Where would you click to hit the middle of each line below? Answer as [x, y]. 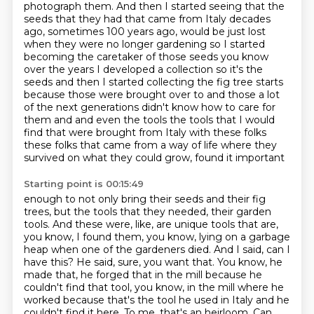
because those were [75, 95]
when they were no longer [90, 44]
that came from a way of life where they [178, 145]
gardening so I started [210, 44]
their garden [241, 212]
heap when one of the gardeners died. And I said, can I [157, 250]
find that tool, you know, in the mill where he [175, 287]
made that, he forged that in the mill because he [143, 275]
